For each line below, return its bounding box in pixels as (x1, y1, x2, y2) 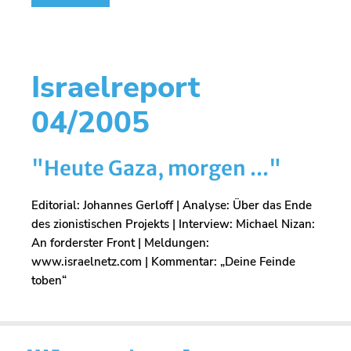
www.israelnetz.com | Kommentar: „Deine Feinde (31, 254, 295, 270)
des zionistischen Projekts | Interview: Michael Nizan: (31, 216, 315, 233)
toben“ (31, 273, 67, 289)
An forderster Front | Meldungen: (31, 235, 209, 251)
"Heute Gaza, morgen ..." (31, 155, 281, 182)
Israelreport (31, 67, 200, 108)
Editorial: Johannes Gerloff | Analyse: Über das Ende (31, 197, 312, 214)
